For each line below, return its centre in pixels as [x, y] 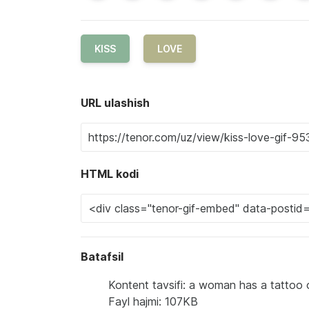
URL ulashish [115, 102]
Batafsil [102, 256]
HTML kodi [110, 173]
